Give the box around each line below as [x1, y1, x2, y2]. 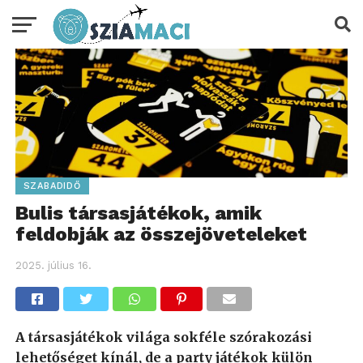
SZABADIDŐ [23, 181, 81, 192]
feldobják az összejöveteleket [15, 223, 307, 246]
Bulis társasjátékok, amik [15, 202, 262, 225]
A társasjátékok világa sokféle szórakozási [15, 329, 312, 346]
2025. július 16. [15, 259, 92, 272]
